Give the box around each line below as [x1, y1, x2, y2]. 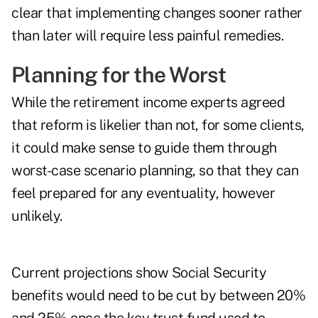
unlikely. [11, 207, 62, 225]
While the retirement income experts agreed [11, 94, 285, 111]
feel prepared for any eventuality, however [11, 185, 275, 202]
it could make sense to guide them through [11, 139, 277, 157]
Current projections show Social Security [11, 264, 266, 282]
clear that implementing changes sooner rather [11, 4, 302, 22]
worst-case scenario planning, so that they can [11, 162, 298, 180]
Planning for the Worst [11, 62, 226, 88]
